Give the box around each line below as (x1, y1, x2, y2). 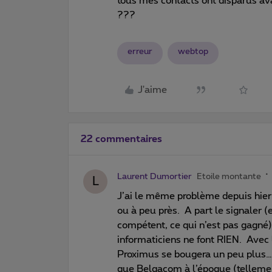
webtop (178, 47, 208, 56)
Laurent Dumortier (117, 172, 192, 181)
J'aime (138, 85, 167, 95)
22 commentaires (81, 134, 162, 144)
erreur (127, 47, 152, 56)
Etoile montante (197, 172, 261, 181)
